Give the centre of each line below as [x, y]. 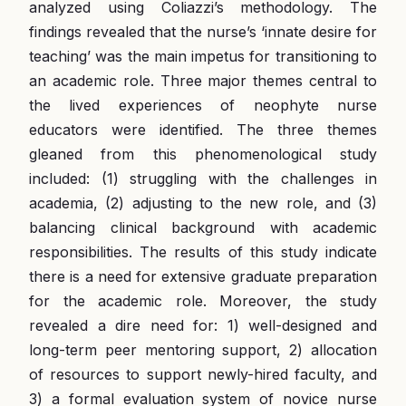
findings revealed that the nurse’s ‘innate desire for [203, 32]
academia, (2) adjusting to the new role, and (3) [203, 203]
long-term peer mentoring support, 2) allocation [203, 350]
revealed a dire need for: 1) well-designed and [203, 325]
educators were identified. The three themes [203, 130]
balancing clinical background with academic [203, 227]
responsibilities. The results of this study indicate [203, 252]
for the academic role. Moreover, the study [203, 301]
